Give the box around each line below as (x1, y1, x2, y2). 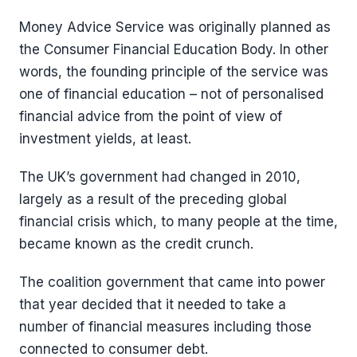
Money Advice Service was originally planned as (19, 19, 331, 36)
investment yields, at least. (19, 131, 191, 147)
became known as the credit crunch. (19, 236, 253, 253)
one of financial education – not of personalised (19, 86, 324, 103)
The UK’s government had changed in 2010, (19, 169, 300, 186)
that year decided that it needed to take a (19, 296, 286, 313)
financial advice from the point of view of (19, 108, 282, 125)
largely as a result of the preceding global (19, 191, 287, 208)
